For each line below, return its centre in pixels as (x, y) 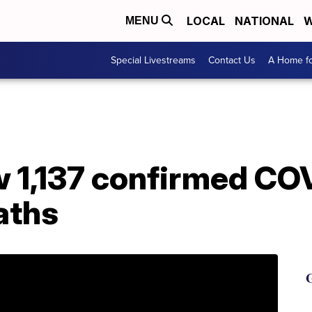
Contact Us (232, 60)
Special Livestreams (153, 60)
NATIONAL (264, 21)
